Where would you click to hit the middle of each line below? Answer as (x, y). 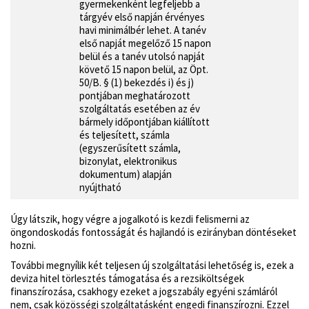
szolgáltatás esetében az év (140, 109)
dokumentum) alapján (126, 175)
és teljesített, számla (124, 135)
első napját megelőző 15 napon (145, 43)
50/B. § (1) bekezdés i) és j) (137, 83)
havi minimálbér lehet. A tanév (143, 30)
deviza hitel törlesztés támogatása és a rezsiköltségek (127, 278)
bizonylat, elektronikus (128, 161)
